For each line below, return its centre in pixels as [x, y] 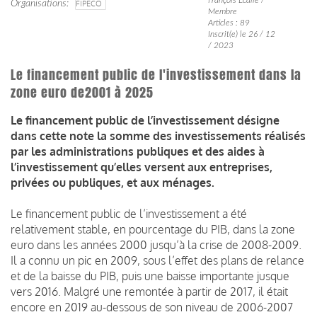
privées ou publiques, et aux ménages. [113, 182]
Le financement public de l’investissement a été [129, 213]
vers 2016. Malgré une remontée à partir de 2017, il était [149, 291]
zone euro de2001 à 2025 [82, 92]
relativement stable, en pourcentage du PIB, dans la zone [153, 229]
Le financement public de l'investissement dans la [156, 75]
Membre [222, 11]
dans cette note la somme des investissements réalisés [158, 136]
